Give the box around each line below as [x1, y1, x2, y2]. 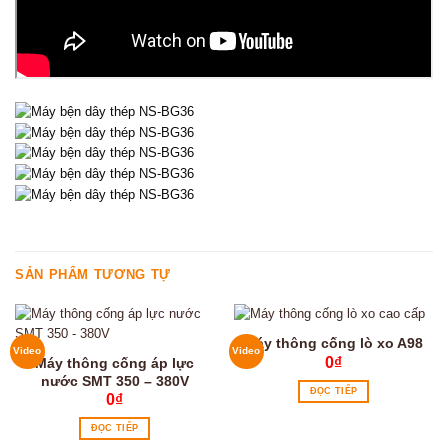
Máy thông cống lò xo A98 [244, 335, 423, 352]
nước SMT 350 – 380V [40, 372, 189, 389]
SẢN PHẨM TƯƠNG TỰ [15, 267, 171, 283]
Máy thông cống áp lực [35, 354, 194, 371]
